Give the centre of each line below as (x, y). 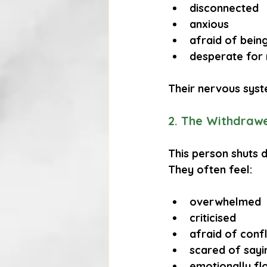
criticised (213, 218)
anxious (209, 24)
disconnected (224, 8)
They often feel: (210, 170)
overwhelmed (225, 202)
